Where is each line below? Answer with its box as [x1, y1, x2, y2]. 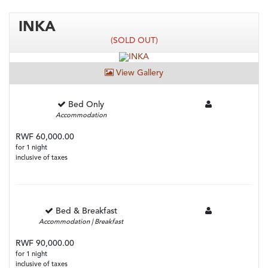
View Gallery [114, 69, 163, 78]
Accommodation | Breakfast [38, 219, 123, 226]
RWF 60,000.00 [16, 133, 74, 142]
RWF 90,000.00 [16, 239, 74, 248]
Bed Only [68, 100, 105, 109]
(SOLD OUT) [110, 36, 158, 45]
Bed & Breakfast [55, 207, 117, 216]
